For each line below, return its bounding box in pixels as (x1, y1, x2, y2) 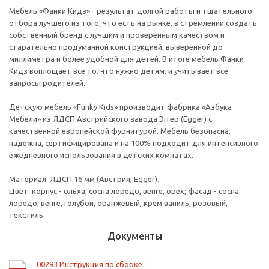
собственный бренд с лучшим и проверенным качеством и (9, 31, 225, 40)
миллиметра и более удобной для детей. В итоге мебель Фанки (9, 55, 244, 64)
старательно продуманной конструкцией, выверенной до (9, 43, 223, 52)
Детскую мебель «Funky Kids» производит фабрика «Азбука (9, 103, 232, 112)
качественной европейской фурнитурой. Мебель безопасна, (9, 127, 231, 136)
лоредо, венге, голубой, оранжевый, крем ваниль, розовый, (9, 199, 228, 208)
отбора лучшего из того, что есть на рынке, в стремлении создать (9, 19, 257, 28)
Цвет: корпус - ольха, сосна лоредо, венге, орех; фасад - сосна (9, 187, 239, 196)
